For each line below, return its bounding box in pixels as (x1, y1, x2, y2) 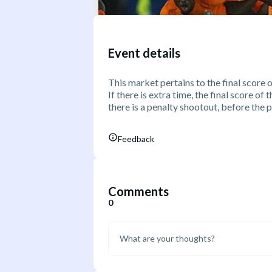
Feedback (118, 133, 154, 144)
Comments (108, 183, 169, 199)
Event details (108, 46, 180, 61)
